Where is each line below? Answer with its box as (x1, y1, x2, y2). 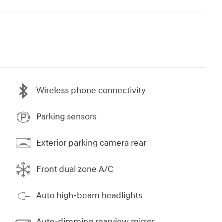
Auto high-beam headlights (36, 190, 142, 202)
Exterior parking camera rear (36, 137, 146, 149)
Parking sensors (36, 111, 97, 123)
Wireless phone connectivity (36, 85, 146, 97)
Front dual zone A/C (36, 164, 113, 175)
